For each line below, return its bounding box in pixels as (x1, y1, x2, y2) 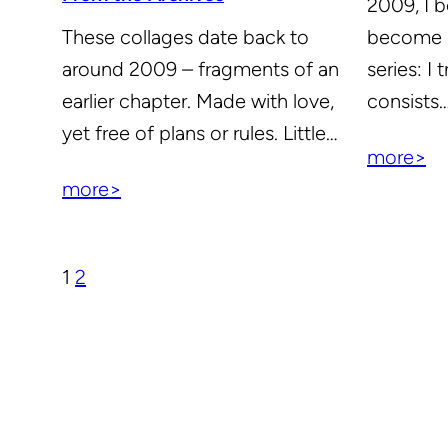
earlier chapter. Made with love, (62, 88, 335, 113)
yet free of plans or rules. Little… (62, 120, 339, 145)
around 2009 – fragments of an (62, 56, 340, 81)
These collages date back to (62, 24, 310, 49)
